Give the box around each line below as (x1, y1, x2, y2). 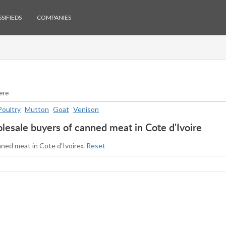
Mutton (25, 105, 49, 114)
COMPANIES (37, 14, 71, 21)
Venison (73, 105, 99, 114)
